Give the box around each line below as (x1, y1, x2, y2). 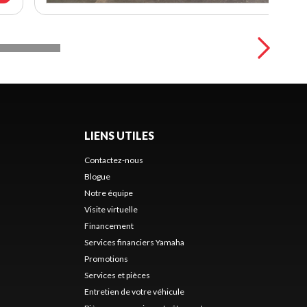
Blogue (84, 171, 110, 182)
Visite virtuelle (84, 204, 138, 214)
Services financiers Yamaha (84, 236, 184, 247)
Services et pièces (84, 269, 150, 280)
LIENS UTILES (84, 128, 154, 142)
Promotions (84, 253, 128, 264)
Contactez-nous (84, 154, 143, 165)
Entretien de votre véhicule (84, 286, 184, 297)
